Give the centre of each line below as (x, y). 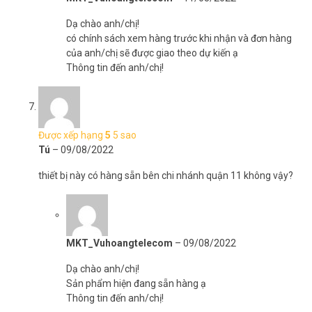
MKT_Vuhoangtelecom (120, 243)
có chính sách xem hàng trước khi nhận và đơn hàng (179, 38)
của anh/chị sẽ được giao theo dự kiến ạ (152, 53)
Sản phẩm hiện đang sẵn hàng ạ (136, 283)
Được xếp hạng (72, 135)
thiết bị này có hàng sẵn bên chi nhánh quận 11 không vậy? (166, 175)
